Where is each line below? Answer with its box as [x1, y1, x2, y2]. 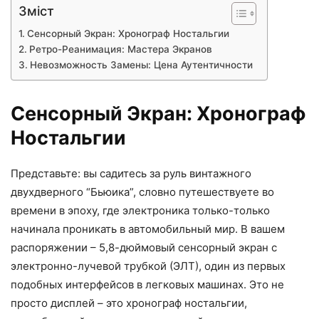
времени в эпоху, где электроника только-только [11, 204, 270, 218]
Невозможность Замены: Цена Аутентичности [29, 59, 253, 71]
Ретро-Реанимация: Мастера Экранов [28, 43, 212, 56]
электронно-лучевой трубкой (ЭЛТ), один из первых [11, 259, 286, 273]
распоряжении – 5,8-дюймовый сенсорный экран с [11, 241, 277, 255]
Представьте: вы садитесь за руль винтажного [11, 167, 251, 181]
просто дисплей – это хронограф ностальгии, [11, 296, 247, 310]
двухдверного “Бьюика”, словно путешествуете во [11, 185, 274, 199]
